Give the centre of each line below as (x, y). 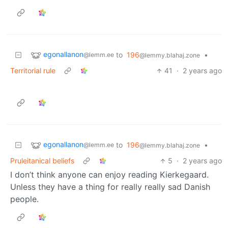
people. (24, 199)
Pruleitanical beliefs (42, 161)
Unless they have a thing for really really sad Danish (110, 187)
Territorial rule (33, 71)
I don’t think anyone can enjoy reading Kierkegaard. (109, 175)
